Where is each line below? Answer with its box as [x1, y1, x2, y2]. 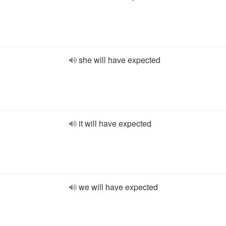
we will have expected [79, 181, 158, 193]
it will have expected [79, 118, 151, 129]
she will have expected [79, 54, 160, 66]
